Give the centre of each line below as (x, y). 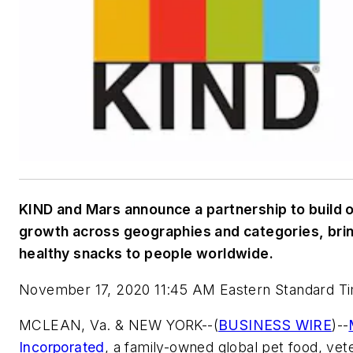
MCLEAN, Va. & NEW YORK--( (119, 325)
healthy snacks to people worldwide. (150, 254)
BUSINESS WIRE (275, 325)
